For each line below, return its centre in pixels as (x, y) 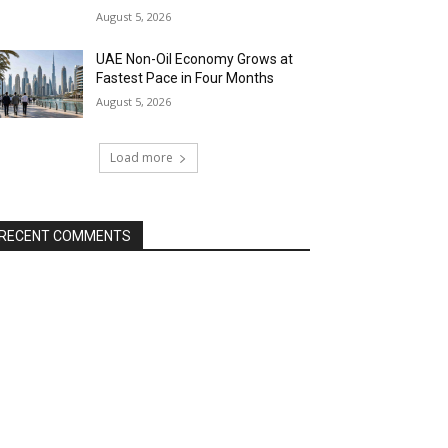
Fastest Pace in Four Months (185, 78)
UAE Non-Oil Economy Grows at (195, 59)
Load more (141, 158)
